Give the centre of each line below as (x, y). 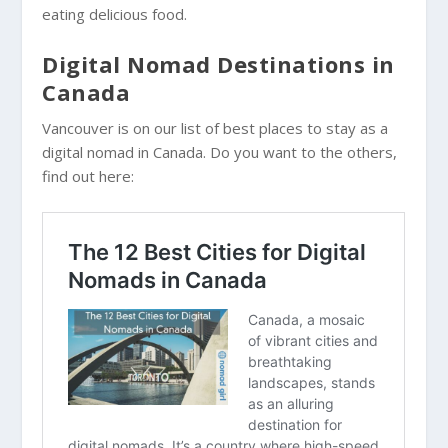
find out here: (88, 175)
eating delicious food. (115, 13)
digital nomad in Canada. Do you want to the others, (220, 151)
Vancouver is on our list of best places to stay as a (215, 127)
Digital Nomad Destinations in (218, 63)
